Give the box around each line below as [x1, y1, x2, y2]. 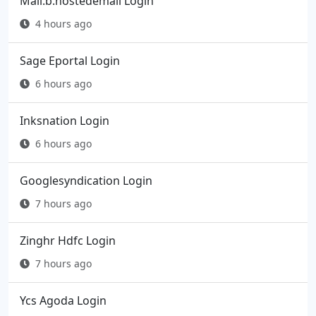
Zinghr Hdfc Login [20, 233, 116, 249]
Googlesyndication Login [20, 173, 152, 189]
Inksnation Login [20, 113, 109, 129]
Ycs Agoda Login [20, 293, 107, 309]
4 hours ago [35, 17, 92, 31]
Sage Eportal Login [20, 53, 120, 69]
